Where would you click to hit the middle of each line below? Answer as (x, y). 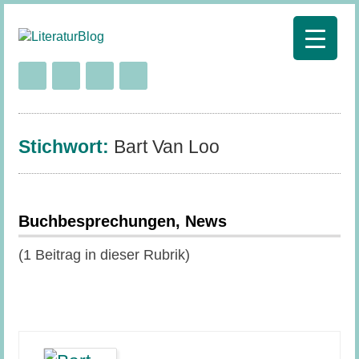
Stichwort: (66, 147)
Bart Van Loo (166, 147)
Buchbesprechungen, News (122, 221)
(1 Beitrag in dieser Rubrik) (104, 254)
